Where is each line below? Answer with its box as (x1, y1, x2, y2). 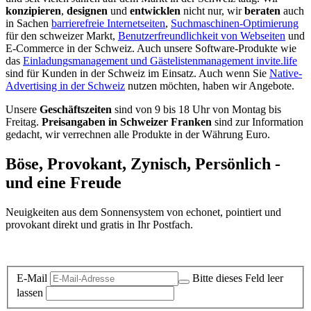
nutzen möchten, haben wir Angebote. (125, 80, 294, 92)
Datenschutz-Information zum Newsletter (6, 242, 186, 255)
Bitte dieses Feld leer (192, 271, 283, 284)
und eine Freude (6, 174, 121, 192)
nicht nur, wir (180, 5, 244, 17)
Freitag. (6, 116, 42, 128)
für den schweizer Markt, (6, 30, 118, 42)
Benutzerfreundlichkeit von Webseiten (118, 30, 285, 42)
